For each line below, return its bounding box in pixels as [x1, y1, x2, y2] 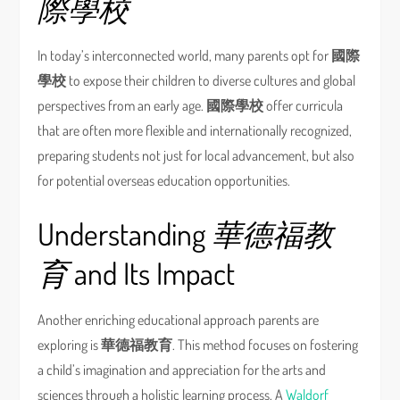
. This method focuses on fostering [172, 336, 359, 354]
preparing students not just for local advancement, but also [37, 146, 355, 164]
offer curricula [263, 96, 344, 114]
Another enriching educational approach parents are [37, 311, 320, 329]
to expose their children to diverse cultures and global [66, 71, 356, 89]
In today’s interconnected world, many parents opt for [37, 46, 332, 64]
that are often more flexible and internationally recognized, [37, 121, 353, 139]
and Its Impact [68, 254, 236, 292]
